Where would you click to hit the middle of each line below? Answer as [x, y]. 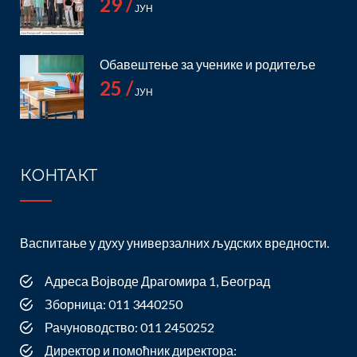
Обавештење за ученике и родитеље [208, 65]
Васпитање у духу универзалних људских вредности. [175, 243]
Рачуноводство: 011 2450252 [129, 328]
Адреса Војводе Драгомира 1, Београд [157, 281]
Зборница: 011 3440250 [114, 304]
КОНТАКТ [59, 176]
